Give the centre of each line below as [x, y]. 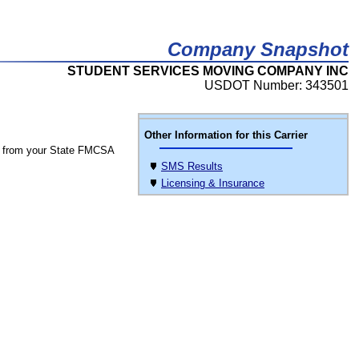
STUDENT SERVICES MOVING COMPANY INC [208, 71]
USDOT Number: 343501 [276, 85]
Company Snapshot [258, 49]
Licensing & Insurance [213, 183]
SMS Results [192, 166]
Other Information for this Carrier [226, 135]
